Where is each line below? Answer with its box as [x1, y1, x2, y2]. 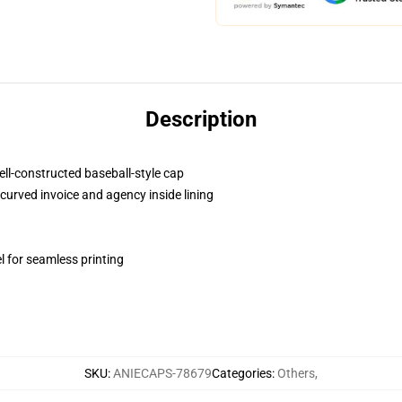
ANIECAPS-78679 [113, 366, 212, 380]
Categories [212, 366, 272, 380]
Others [277, 366, 315, 380]
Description [145, 107, 257, 132]
